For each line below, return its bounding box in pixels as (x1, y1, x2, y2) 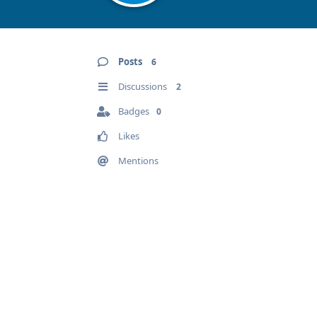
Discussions (118, 80, 167, 93)
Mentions (118, 154, 158, 167)
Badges (118, 105, 149, 117)
